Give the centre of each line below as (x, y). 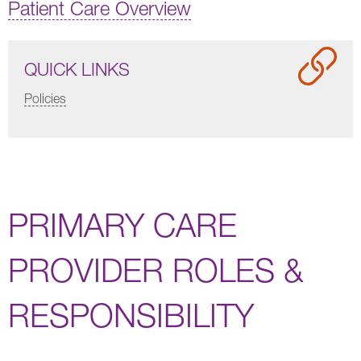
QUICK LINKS (77, 69)
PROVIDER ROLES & (156, 270)
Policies (45, 98)
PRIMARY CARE (122, 224)
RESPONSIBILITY (131, 315)
